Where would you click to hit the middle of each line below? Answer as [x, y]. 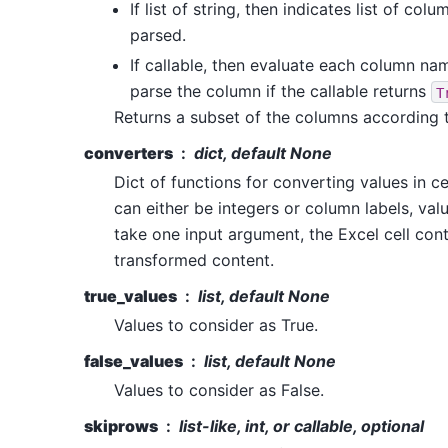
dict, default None [263, 153]
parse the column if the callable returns [280, 91]
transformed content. [194, 260]
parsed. [158, 35]
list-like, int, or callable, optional [301, 426]
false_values [133, 361]
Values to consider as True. [216, 325]
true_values [130, 296]
